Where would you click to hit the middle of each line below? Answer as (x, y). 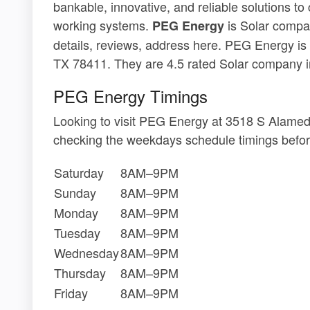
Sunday (75, 192)
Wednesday (86, 252)
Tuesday (77, 232)
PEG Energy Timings (130, 95)
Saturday (79, 172)
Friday (71, 292)
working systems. (103, 25)
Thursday (80, 272)
